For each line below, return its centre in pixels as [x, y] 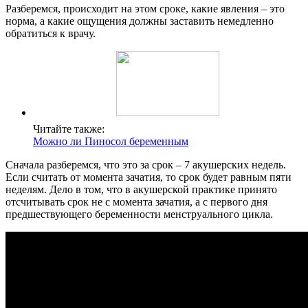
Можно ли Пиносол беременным [111, 142]
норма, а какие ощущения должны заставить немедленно [140, 21]
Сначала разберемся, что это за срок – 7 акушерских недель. [146, 165]
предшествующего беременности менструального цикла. [139, 214]
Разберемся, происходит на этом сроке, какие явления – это [145, 9]
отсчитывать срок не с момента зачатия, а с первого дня [136, 202]
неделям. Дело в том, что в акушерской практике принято [141, 190]
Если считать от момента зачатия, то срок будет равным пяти [148, 177]
